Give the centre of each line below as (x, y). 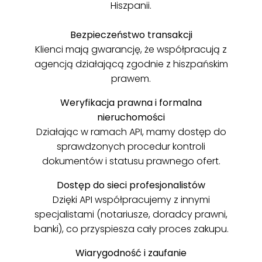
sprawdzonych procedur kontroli (131, 146)
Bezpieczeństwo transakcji (131, 35)
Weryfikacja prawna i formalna (131, 102)
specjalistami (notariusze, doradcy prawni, (131, 214)
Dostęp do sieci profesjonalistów (131, 185)
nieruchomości (131, 117)
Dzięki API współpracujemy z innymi (131, 199)
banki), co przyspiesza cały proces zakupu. (131, 229)
